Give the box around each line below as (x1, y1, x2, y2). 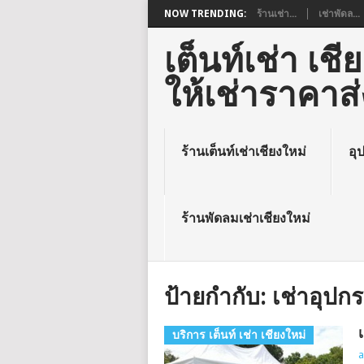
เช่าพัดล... (318, 8, 360, 19)
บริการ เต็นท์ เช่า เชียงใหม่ (172, 328, 305, 341)
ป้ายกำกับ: (164, 284, 272, 310)
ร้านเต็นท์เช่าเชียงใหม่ (180, 144, 306, 159)
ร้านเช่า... (257, 8, 297, 19)
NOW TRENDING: (164, 8, 246, 19)
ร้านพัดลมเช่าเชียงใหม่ (180, 210, 310, 226)
